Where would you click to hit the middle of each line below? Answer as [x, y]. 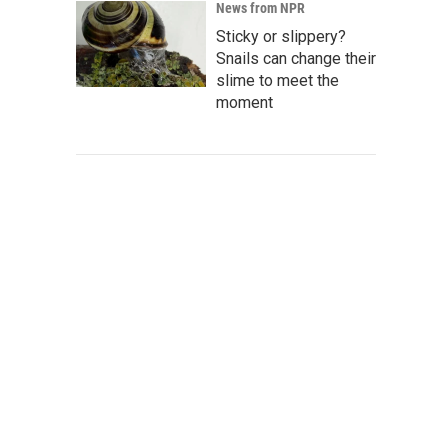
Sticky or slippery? [281, 36]
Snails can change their [296, 58]
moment [244, 102]
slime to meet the [277, 80]
